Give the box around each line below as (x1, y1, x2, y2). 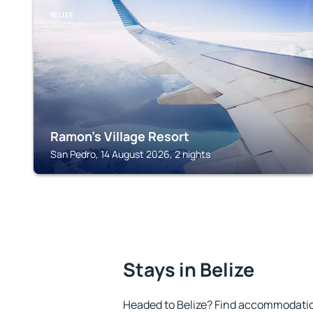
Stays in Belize (123, 256, 254, 282)
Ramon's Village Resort (50, 128, 189, 145)
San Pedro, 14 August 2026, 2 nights (50, 147, 210, 161)
